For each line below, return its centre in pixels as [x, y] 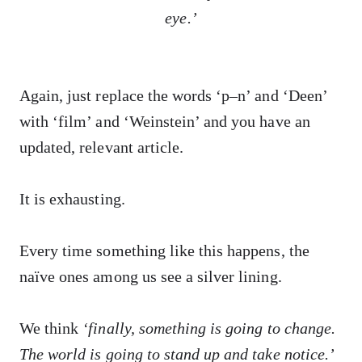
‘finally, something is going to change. [209, 328]
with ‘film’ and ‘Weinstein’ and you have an [165, 121]
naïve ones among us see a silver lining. [151, 276]
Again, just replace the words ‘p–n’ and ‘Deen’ [173, 95]
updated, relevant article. [102, 147]
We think [51, 328]
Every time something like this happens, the [164, 250]
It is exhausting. [72, 199]
